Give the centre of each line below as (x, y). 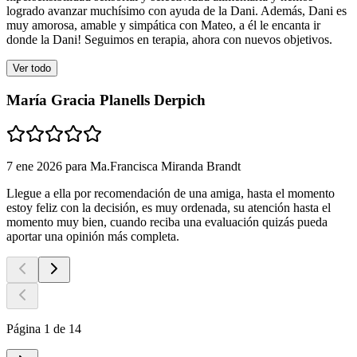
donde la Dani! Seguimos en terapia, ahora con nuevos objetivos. (169, 40)
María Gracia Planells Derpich (106, 100)
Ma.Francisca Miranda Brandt (165, 166)
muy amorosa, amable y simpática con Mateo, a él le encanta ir (163, 25)
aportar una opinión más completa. (93, 236)
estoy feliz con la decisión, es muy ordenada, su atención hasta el (169, 207)
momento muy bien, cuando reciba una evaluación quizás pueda (167, 222)
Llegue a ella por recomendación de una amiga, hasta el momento (171, 193)
